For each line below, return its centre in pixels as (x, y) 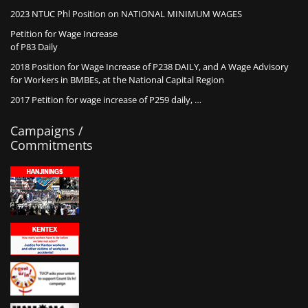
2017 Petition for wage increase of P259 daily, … (106, 100)
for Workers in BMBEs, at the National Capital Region (117, 80)
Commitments (52, 145)
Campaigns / (47, 131)
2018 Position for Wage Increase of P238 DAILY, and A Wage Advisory (150, 67)
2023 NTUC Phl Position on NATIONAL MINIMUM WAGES (126, 14)
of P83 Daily (34, 47)
